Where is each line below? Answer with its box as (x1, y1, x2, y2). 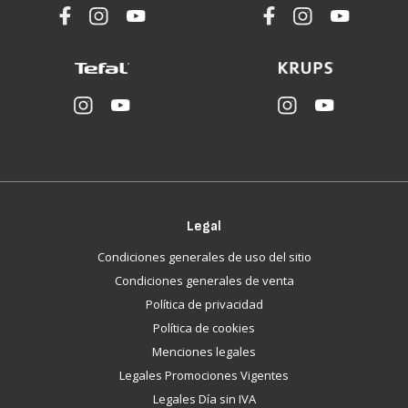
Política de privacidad (145, 296, 263, 312)
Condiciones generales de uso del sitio (97, 249, 311, 265)
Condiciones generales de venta (114, 272, 294, 289)
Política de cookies (153, 320, 255, 336)
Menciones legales (152, 343, 256, 360)
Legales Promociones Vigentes (119, 367, 289, 383)
